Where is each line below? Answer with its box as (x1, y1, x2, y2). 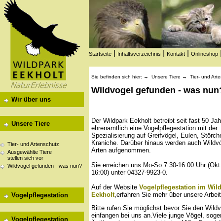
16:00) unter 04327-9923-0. (91, 168, 168, 176)
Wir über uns (11, 96, 51, 103)
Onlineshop (191, 51, 218, 57)
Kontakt (167, 51, 185, 57)
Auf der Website (91, 183, 139, 191)
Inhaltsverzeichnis (117, 51, 161, 57)
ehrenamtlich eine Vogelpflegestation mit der (91, 124, 218, 132)
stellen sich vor (7, 155, 43, 161)
